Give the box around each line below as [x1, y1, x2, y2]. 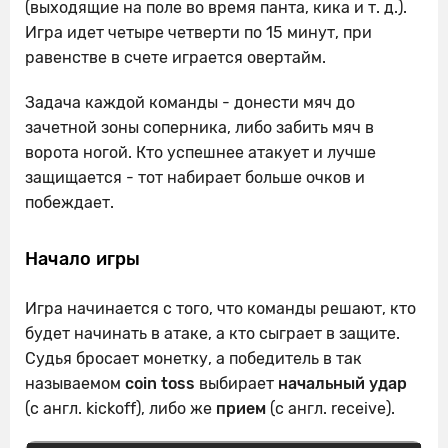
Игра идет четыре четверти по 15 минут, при [25, 22, 372, 42]
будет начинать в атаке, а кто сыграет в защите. [25, 323, 400, 343]
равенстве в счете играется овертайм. [25, 47, 326, 67]
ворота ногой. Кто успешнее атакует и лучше [25, 142, 376, 162]
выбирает [195, 373, 278, 393]
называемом [25, 373, 125, 393]
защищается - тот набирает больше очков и [25, 167, 365, 187]
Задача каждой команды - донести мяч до [25, 92, 355, 112]
